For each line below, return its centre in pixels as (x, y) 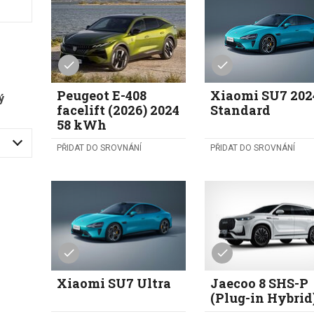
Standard (241, 110)
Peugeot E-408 (102, 95)
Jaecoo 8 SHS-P (260, 284)
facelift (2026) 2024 (118, 110)
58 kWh (82, 124)
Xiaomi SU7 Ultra (114, 284)
